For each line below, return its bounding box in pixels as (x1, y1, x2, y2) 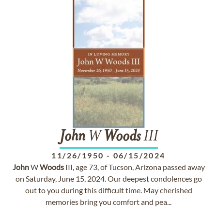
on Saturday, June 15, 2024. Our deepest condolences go (15, 174, 202, 183)
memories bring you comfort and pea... (46, 197, 171, 206)
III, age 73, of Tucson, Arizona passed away (63, 162, 205, 171)
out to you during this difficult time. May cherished (25, 186, 192, 195)
